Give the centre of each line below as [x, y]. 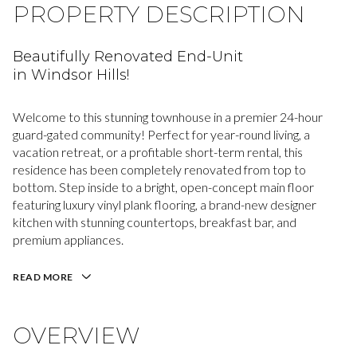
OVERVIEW [76, 335]
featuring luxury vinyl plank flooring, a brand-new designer [165, 204]
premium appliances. [68, 239]
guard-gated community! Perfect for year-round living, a [161, 134]
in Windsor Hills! [71, 75]
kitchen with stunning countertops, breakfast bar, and [155, 222]
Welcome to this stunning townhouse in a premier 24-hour [168, 117]
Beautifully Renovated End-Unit [128, 57]
